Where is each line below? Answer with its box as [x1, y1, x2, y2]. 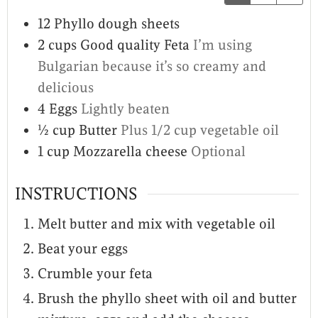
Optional [191, 143, 246, 161]
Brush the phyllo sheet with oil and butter [38, 290, 297, 308]
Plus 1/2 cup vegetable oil [121, 121, 283, 140]
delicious [38, 79, 94, 97]
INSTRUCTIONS [15, 183, 137, 205]
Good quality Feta [80, 36, 190, 55]
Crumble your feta [38, 265, 153, 283]
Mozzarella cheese [73, 143, 187, 161]
